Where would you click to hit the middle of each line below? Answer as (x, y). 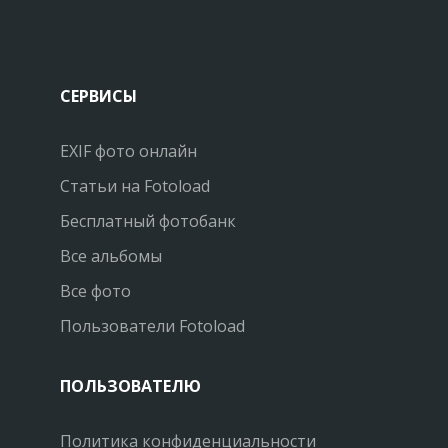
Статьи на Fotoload (135, 186)
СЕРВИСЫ (98, 96)
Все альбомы (111, 256)
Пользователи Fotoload (152, 326)
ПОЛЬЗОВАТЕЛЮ (130, 386)
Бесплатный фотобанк (148, 221)
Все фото (95, 291)
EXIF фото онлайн (128, 151)
